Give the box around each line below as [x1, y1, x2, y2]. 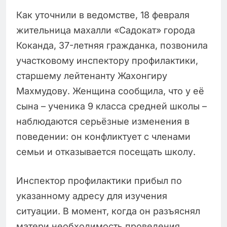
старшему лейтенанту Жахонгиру [16, 70, 167, 82]
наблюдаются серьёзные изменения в [16, 116, 190, 127]
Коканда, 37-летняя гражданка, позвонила [16, 40, 208, 51]
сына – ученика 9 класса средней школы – [16, 101, 207, 112]
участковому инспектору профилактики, [16, 55, 198, 66]
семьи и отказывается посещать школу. [16, 146, 196, 158]
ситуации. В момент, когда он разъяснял [16, 206, 200, 217]
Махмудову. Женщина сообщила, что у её [16, 86, 204, 97]
